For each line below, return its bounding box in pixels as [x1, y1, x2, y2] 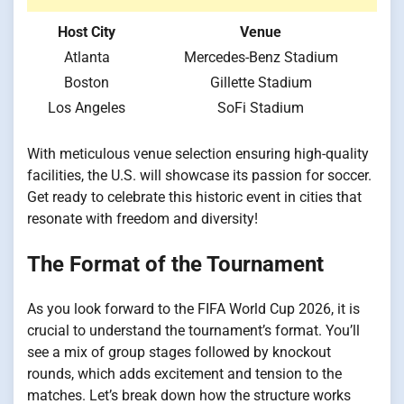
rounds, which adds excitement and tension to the [27, 364, 342, 382]
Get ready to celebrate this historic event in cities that [27, 188, 362, 206]
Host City [58, 23, 115, 41]
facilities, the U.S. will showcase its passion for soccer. [27, 166, 372, 184]
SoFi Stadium [217, 98, 304, 116]
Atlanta [63, 48, 110, 66]
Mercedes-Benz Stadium [183, 48, 338, 66]
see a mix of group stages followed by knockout [27, 343, 331, 361]
